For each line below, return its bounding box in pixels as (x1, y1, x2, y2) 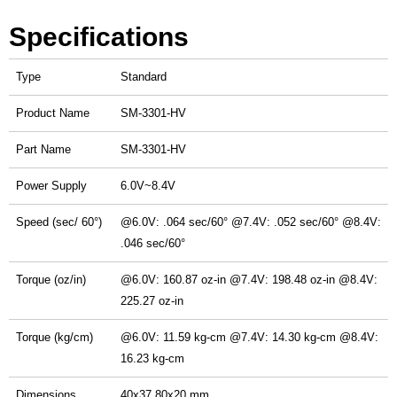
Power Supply (16, 179, 87, 192)
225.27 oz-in (121, 294, 183, 307)
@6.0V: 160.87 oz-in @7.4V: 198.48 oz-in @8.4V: (121, 273, 378, 286)
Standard (121, 70, 167, 83)
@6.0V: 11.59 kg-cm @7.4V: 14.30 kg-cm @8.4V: (121, 331, 378, 344)
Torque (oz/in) (16, 273, 86, 286)
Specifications (9, 22, 189, 51)
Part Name (16, 143, 71, 156)
